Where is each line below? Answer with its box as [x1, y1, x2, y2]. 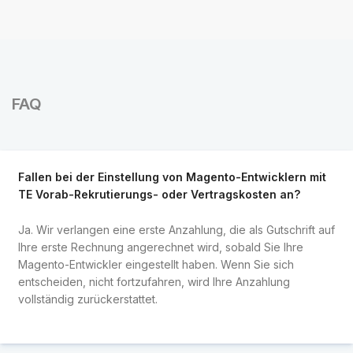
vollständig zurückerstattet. [17, 292, 158, 306]
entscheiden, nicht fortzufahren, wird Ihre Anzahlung [17, 274, 290, 288]
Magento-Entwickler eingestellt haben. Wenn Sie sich [17, 257, 294, 271]
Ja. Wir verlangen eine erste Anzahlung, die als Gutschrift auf [17, 222, 335, 236]
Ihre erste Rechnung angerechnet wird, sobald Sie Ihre [17, 240, 303, 254]
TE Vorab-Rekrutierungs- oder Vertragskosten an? [17, 188, 300, 202]
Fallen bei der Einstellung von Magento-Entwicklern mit [17, 170, 326, 184]
